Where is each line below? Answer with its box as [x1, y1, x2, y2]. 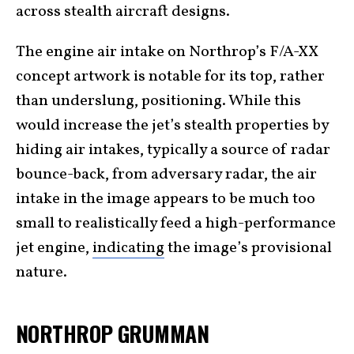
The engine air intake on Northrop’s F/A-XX [16, 40, 318, 63]
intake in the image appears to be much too [16, 187, 315, 210]
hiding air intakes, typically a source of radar [16, 138, 330, 161]
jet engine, [16, 236, 92, 259]
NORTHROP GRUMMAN [16, 316, 209, 349]
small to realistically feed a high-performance [16, 212, 336, 235]
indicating [92, 236, 164, 259]
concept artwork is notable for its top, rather [16, 65, 325, 88]
